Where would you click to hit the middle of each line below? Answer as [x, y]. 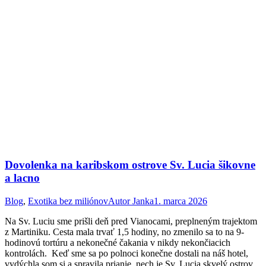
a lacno [22, 178]
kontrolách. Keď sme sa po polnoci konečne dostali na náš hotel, [126, 253]
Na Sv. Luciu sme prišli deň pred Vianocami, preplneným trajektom [131, 221]
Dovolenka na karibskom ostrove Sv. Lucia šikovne [130, 165]
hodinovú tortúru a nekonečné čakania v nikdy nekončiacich [118, 242]
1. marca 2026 [180, 201]
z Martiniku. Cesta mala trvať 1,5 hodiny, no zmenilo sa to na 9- [124, 232]
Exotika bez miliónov [68, 201]
